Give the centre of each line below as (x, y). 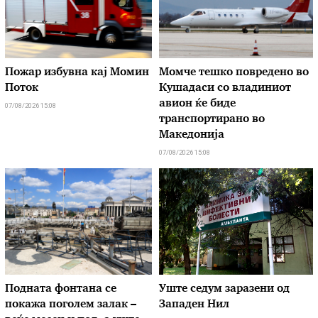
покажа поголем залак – (71, 305)
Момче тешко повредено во (234, 73)
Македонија (192, 136)
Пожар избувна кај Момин (77, 73)
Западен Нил (194, 305)
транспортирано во (212, 120)
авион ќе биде (197, 104)
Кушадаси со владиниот (225, 89)
